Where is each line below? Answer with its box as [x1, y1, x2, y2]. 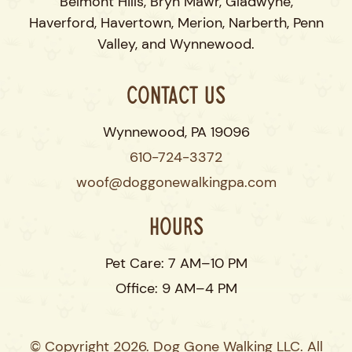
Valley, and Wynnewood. [97, 35, 255, 54]
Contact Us [126, 87, 225, 111]
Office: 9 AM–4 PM [115, 279, 237, 299]
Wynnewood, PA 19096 [102, 123, 250, 142]
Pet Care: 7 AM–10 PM [104, 254, 247, 273]
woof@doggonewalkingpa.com [75, 173, 277, 192]
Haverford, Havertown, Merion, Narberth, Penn [28, 13, 324, 33]
